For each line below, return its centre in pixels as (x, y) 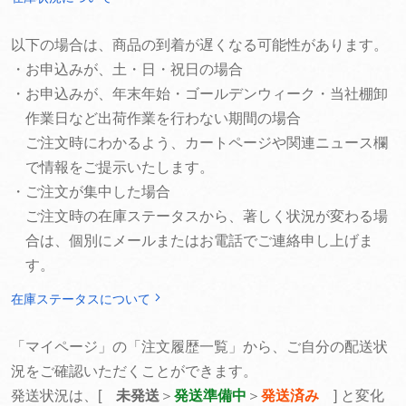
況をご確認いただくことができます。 (134, 371)
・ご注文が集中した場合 (91, 192)
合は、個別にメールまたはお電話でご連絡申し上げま (199, 241)
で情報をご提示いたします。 (120, 167)
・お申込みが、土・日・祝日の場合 (127, 69)
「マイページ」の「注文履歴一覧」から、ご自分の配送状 (199, 347)
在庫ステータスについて (81, 299)
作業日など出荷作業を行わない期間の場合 (163, 118)
